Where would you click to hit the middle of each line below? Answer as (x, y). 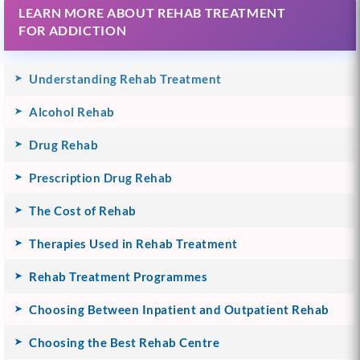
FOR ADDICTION (73, 30)
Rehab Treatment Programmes (118, 276)
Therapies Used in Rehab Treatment (133, 243)
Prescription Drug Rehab (101, 177)
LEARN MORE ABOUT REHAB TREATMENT (152, 12)
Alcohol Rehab (72, 111)
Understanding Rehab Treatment (125, 78)
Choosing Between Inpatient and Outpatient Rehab (179, 309)
